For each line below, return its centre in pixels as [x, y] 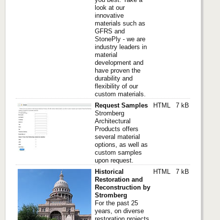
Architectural [113, 121]
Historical [109, 172]
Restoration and [119, 180]
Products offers [117, 129]
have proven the [118, 71]
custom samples [118, 153]
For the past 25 [116, 203]
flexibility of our [116, 86]
